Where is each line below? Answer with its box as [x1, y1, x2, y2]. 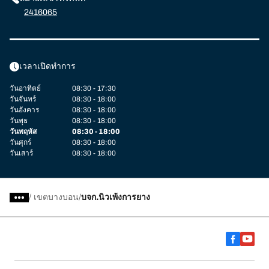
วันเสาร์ [10, 149, 33, 157]
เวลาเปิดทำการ [19, 62, 76, 71]
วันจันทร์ [10, 95, 36, 103]
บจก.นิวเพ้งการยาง [81, 193, 150, 202]
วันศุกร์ [10, 138, 31, 147]
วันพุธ [10, 116, 28, 125]
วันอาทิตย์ [10, 84, 41, 92]
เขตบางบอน [34, 193, 79, 202]
